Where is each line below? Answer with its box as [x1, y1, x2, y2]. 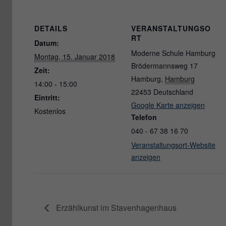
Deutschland [153, 86, 193, 97]
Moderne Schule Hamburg [131, 47, 215, 58]
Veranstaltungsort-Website [131, 139, 215, 150]
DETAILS [34, 23, 68, 33]
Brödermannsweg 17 [131, 60, 198, 71]
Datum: [34, 37, 59, 48]
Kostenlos [34, 105, 66, 116]
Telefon [131, 111, 157, 122]
